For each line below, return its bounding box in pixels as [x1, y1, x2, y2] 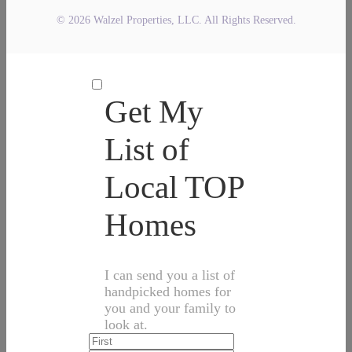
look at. [104, 317, 148, 332]
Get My [104, 93, 203, 130]
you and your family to [104, 300, 236, 316]
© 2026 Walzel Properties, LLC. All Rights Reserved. [56, 14, 296, 26]
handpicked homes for [104, 284, 231, 299]
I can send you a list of [104, 267, 235, 283]
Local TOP [104, 169, 244, 205]
